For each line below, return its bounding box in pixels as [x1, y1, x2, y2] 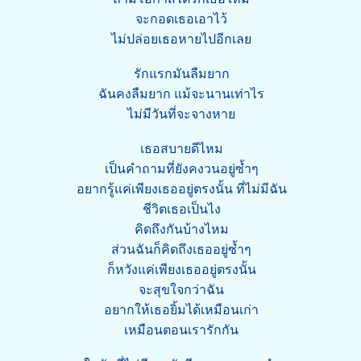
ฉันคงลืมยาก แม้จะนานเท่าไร [98, 87, 264, 101]
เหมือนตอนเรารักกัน [124, 323, 239, 337]
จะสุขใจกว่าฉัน [139, 283, 224, 297]
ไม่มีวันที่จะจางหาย [127, 107, 235, 121]
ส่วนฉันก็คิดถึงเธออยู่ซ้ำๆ [111, 243, 251, 256]
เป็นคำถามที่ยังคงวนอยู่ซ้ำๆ [104, 162, 259, 176]
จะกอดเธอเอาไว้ [135, 12, 227, 26]
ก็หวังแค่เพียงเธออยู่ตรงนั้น [106, 263, 256, 276]
